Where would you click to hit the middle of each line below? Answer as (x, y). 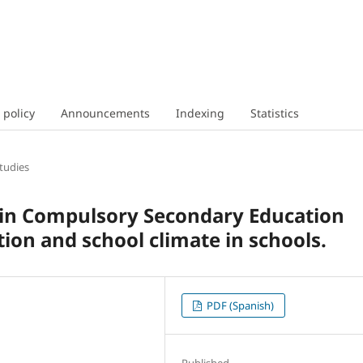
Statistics (274, 113)
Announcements (105, 113)
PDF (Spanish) (239, 305)
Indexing (200, 113)
